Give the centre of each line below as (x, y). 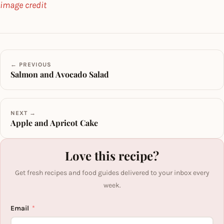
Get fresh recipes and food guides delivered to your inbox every (112, 172)
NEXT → (23, 113)
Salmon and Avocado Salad (60, 74)
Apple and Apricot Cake (54, 122)
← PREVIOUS (31, 64)
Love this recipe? (112, 155)
